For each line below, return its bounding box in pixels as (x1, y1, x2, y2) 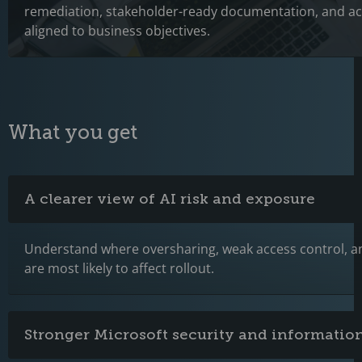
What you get (8, 120, 137, 144)
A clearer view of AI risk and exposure (24, 189, 315, 208)
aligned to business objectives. (24, 21, 210, 40)
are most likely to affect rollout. (24, 259, 214, 277)
